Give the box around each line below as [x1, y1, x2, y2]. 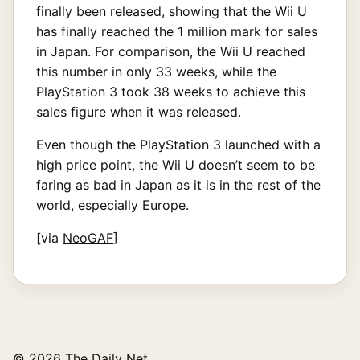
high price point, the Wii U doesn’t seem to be [36, 156, 315, 173]
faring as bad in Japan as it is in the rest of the [36, 176, 321, 193]
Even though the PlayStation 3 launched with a [36, 136, 321, 153]
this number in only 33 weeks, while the [36, 63, 276, 80]
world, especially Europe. [36, 196, 189, 213]
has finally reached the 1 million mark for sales [36, 22, 317, 39]
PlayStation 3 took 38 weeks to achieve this [36, 83, 305, 100]
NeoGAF [63, 229, 113, 246]
